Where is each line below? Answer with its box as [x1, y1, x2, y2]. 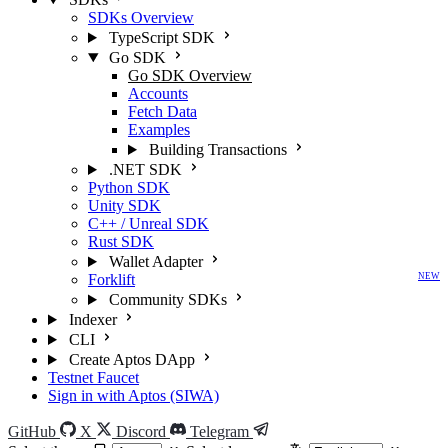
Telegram [190, 423, 249, 440]
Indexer [68, 311, 117, 328]
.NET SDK [108, 161, 182, 178]
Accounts [128, 85, 188, 102]
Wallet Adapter [108, 253, 203, 270]
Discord [116, 423, 166, 440]
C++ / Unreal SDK [88, 215, 209, 232]
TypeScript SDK [108, 29, 215, 46]
